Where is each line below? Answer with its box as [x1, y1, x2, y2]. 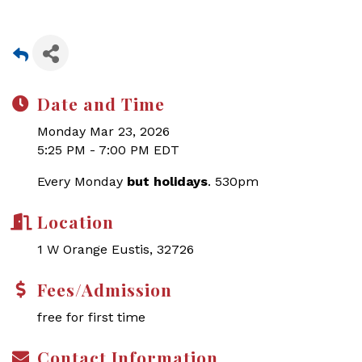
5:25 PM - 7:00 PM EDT [37, 142, 179, 158]
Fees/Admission [37, 278, 172, 301]
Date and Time [37, 92, 165, 115]
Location [37, 210, 114, 233]
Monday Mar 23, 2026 [37, 124, 170, 139]
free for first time [37, 309, 149, 325]
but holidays [127, 174, 208, 189]
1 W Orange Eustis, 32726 [37, 242, 194, 257]
